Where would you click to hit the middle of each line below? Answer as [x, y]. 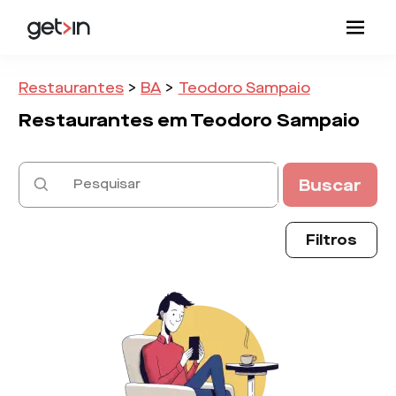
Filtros [332, 240]
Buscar [330, 185]
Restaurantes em [103, 120]
